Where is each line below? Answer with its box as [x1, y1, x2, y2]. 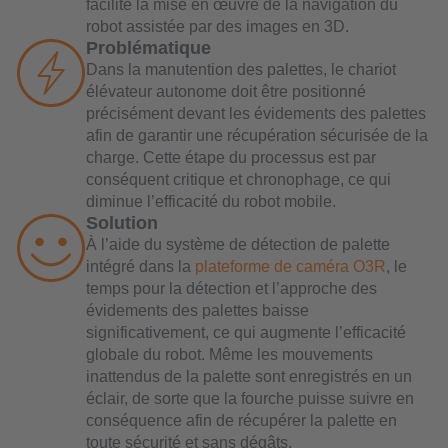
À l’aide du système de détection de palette [86, 235, 390, 253]
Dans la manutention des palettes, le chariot [86, 60, 396, 78]
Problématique [86, 37, 211, 58]
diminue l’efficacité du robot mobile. [86, 192, 336, 210]
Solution [86, 212, 158, 233]
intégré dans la [86, 257, 195, 275]
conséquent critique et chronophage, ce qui [86, 170, 391, 188]
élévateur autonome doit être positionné [86, 82, 366, 100]
